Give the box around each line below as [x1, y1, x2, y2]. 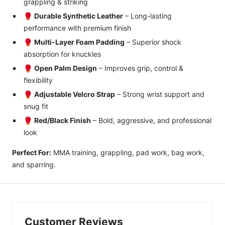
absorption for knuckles [23, 49, 101, 58]
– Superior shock [124, 37, 181, 46]
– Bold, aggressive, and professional [90, 116, 211, 125]
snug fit [23, 101, 48, 110]
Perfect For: [12, 148, 51, 157]
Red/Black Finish [34, 116, 91, 125]
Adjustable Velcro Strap [34, 89, 115, 98]
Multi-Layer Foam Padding [34, 37, 125, 46]
